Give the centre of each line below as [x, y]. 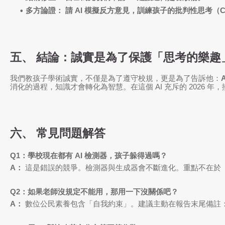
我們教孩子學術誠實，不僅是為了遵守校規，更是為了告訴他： [116, 78]
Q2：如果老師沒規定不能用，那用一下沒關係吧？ [94, 192]
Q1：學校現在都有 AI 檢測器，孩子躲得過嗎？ [89, 156]
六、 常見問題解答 [58, 133]
